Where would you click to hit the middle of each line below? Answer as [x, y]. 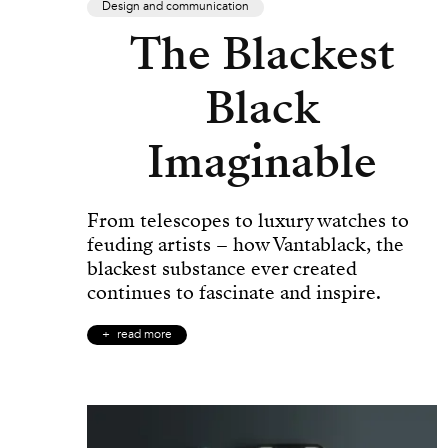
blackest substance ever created [222, 268]
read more [144, 334]
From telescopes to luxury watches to [248, 220]
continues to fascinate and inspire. [234, 292]
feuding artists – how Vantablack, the [245, 244]
